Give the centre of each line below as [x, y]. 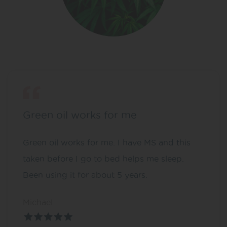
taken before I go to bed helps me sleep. [103, 158]
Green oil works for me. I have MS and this [107, 142]
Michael [38, 202]
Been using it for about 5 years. [85, 175]
